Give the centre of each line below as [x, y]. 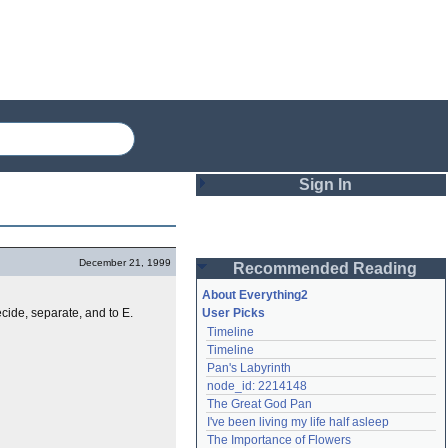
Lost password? [257, 432]
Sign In [325, 184]
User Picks [233, 313]
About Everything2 [255, 295]
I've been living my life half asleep [298, 422]
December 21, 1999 [125, 262]
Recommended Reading [325, 268]
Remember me [274, 337]
